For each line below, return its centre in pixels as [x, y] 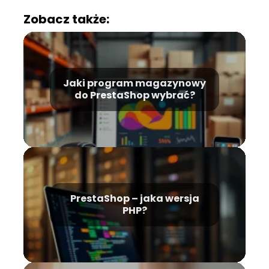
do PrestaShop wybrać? [134, 95]
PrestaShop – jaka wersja [134, 199]
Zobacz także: [66, 20]
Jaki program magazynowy [134, 83]
